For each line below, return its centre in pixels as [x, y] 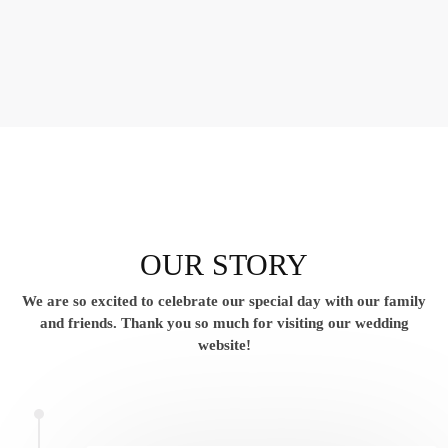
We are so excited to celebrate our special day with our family [224, 301]
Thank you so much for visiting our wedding [264, 323]
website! [224, 345]
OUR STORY [224, 264]
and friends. [80, 323]
